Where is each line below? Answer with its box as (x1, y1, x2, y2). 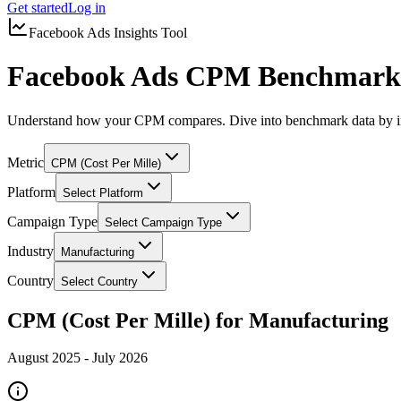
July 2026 (92, 350, 148, 366)
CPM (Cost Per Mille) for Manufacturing (7, 308, 388, 332)
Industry (7, 243, 54, 259)
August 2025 (7, 350, 81, 366)
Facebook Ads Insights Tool (29, 24, 187, 40)
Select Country (61, 274, 138, 288)
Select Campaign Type (105, 215, 222, 229)
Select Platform (63, 185, 143, 200)
